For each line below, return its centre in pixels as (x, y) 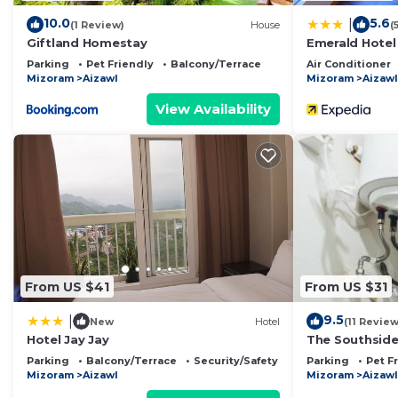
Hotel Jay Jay (68, 340)
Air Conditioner (349, 64)
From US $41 (67, 287)
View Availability (213, 109)
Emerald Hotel (351, 43)
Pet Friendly (120, 64)
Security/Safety (236, 361)
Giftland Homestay (87, 43)
